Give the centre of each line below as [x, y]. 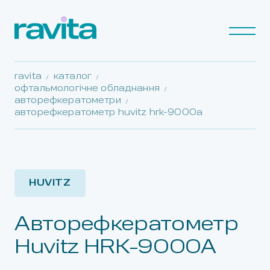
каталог [72, 77]
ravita [28, 77]
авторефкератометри [68, 101]
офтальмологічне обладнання [87, 89]
